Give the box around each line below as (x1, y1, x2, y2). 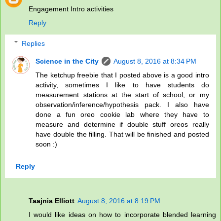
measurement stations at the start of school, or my (36, 90, 209, 99)
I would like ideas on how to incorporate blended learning (29, 210, 216, 219)
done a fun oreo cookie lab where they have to (36, 110, 209, 118)
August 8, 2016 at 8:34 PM (113, 57, 197, 65)
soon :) (36, 140, 58, 148)
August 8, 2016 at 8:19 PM (77, 196, 160, 205)
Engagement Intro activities (29, 4, 113, 13)
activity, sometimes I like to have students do (36, 80, 209, 89)
